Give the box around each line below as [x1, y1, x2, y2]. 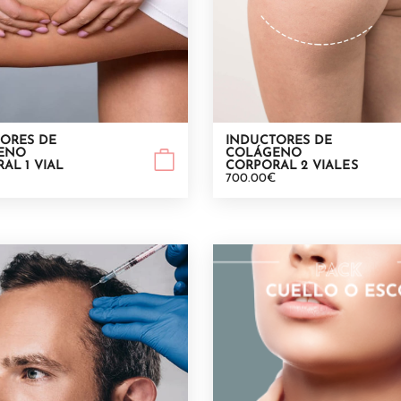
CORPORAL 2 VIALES [226, 158, 358, 173]
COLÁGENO [226, 146, 303, 160]
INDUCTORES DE [226, 133, 333, 148]
